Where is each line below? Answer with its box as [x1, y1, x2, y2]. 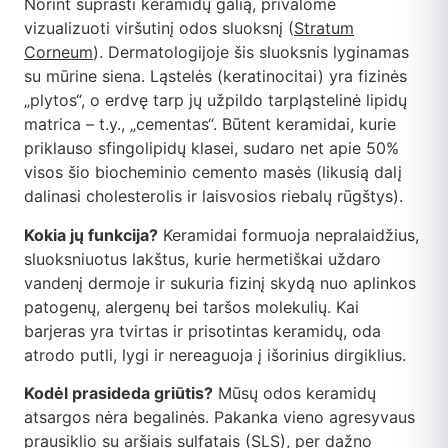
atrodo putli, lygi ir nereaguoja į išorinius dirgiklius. [24, 344, 406, 365]
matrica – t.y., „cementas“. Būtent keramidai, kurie [24, 114, 396, 135]
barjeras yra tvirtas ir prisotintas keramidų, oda [24, 320, 381, 341]
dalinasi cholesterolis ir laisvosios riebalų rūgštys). [24, 186, 403, 207]
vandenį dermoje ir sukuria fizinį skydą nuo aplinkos [24, 272, 416, 293]
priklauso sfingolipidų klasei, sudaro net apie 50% [24, 138, 399, 159]
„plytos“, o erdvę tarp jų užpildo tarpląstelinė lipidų [24, 90, 407, 111]
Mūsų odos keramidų [213, 382, 376, 403]
